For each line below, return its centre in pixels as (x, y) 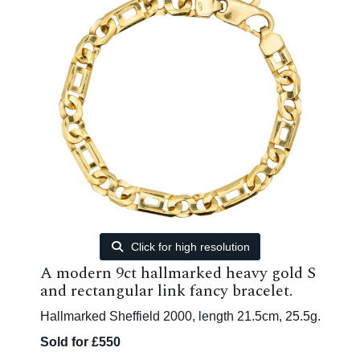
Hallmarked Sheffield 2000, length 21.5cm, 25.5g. (180, 316)
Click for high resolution (189, 247)
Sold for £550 (80, 342)
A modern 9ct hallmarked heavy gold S (178, 273)
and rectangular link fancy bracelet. (166, 291)
